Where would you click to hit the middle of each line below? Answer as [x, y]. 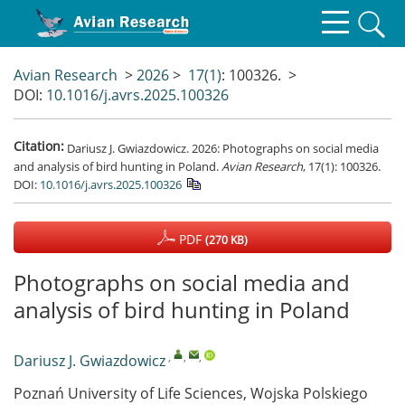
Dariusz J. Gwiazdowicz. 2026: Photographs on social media [223, 148]
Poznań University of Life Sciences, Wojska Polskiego [191, 393]
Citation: [39, 146]
